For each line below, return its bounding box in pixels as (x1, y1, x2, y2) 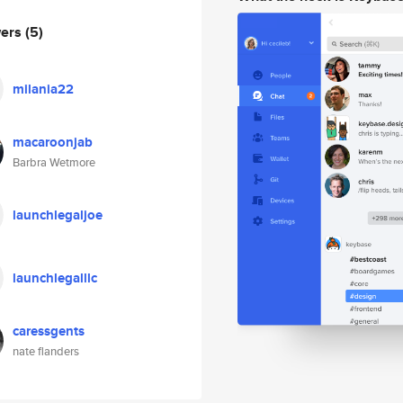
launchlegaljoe (13, 205, 103, 225)
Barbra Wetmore (13, 154, 95, 171)
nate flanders (13, 343, 79, 360)
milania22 (13, 79, 74, 99)
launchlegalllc (13, 268, 97, 288)
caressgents (13, 321, 85, 341)
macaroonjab (13, 132, 93, 152)
